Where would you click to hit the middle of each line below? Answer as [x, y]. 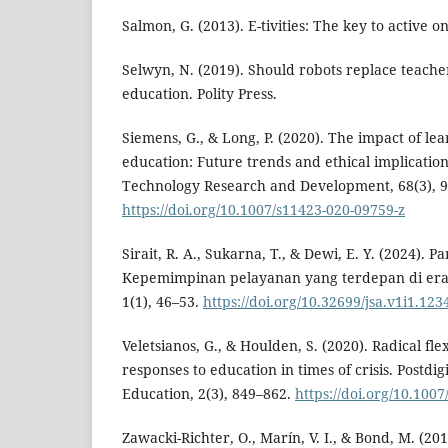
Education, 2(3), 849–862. [208, 394]
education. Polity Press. [199, 94]
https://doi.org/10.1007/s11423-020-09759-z [263, 210]
